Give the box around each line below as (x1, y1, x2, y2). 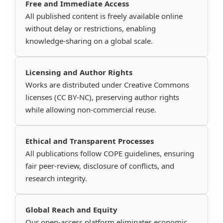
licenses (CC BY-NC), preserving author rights (25, 92, 179, 102)
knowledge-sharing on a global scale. (25, 36, 153, 46)
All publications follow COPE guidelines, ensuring (25, 148, 194, 158)
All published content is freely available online (25, 11, 183, 21)
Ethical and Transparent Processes (25, 136, 154, 146)
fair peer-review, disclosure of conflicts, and (25, 161, 174, 171)
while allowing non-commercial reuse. (25, 105, 156, 114)
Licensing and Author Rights (25, 67, 132, 77)
